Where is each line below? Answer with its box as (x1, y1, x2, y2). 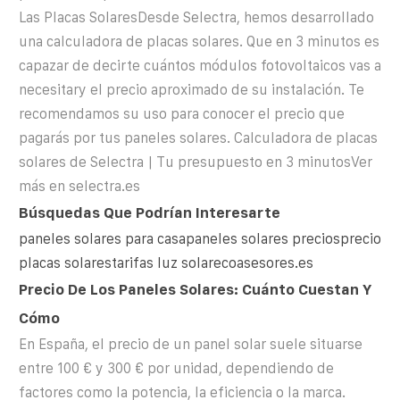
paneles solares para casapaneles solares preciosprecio (19, 230, 381, 246)
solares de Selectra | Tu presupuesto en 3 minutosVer (19, 154, 372, 170)
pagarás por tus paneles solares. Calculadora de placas (19, 129, 378, 146)
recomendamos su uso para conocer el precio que (19, 105, 345, 121)
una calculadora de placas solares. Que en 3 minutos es (19, 33, 379, 49)
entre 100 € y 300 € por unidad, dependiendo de (19, 360, 334, 376)
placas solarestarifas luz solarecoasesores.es (19, 254, 313, 271)
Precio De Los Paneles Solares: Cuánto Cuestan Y (19, 280, 371, 297)
